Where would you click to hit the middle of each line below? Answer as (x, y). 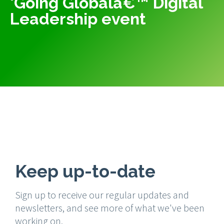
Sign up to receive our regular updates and (102, 195)
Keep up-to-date (85, 171)
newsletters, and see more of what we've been (110, 208)
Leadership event (78, 18)
